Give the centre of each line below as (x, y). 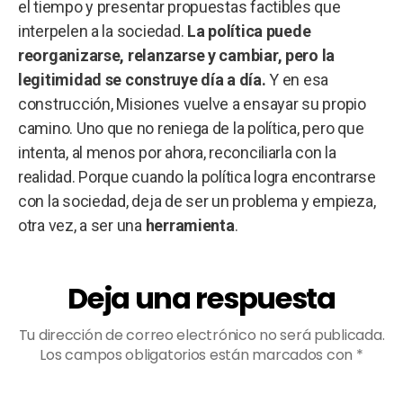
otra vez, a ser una (82, 225)
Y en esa (297, 79)
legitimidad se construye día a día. (142, 79)
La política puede (249, 31)
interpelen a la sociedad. (103, 31)
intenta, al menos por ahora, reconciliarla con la (177, 152)
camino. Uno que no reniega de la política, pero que (191, 128)
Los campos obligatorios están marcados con (198, 354)
